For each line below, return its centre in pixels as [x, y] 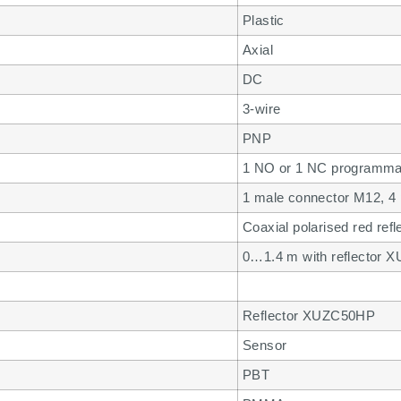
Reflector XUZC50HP [309, 315]
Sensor [265, 345]
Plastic [264, 20]
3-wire [262, 108]
